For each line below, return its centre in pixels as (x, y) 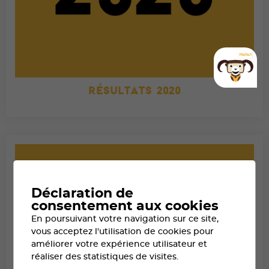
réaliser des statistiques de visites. (105, 256)
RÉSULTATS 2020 (134, 90)
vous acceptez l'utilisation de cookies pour (123, 231)
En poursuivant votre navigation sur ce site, (125, 219)
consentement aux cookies (125, 206)
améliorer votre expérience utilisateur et (119, 244)
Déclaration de (83, 193)
